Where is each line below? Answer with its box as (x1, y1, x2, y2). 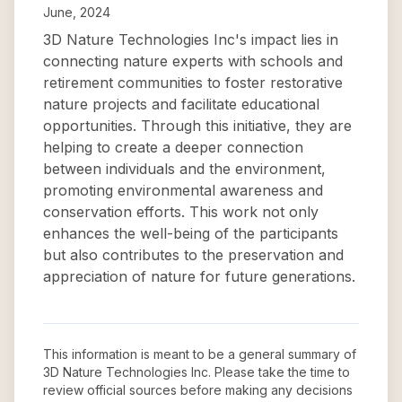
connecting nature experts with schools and (43, 52, 343, 70)
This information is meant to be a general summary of (43, 346, 356, 362)
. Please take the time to (208, 364, 350, 380)
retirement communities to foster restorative (43, 74, 343, 92)
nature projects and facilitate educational (43, 95, 319, 113)
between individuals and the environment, (43, 160, 326, 178)
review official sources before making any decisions (43, 382, 353, 398)
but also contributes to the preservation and (43, 246, 344, 264)
